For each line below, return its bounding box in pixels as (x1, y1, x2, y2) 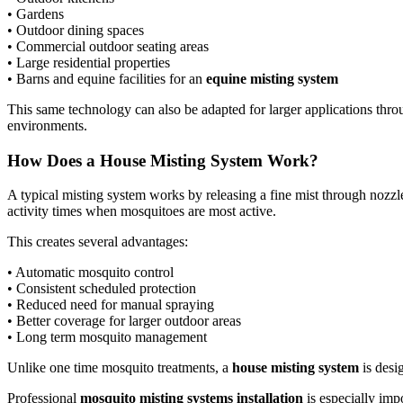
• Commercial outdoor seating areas (7, 38, 209, 54)
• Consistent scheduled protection (7, 281, 196, 297)
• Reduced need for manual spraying (7, 297, 214, 313)
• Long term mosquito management (7, 329, 207, 345)
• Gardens (7, 5, 64, 22)
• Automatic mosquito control (7, 264, 174, 281)
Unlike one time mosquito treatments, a (7, 360, 232, 376)
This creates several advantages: (7, 234, 188, 250)
